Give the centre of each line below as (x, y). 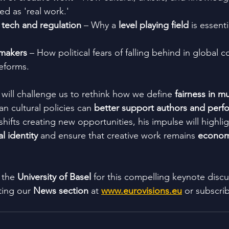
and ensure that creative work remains (118, 135)
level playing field (154, 25)
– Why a (100, 25)
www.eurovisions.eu (142, 190)
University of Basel (54, 177)
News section (61, 190)
